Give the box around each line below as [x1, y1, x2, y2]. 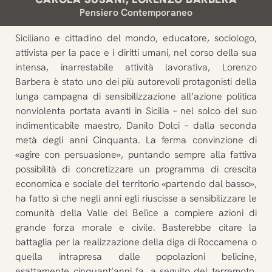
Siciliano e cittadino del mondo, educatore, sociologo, [15, 32, 257, 45]
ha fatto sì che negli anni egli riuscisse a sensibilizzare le [15, 192, 257, 205]
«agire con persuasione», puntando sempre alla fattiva [15, 148, 257, 161]
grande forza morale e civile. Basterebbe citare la [15, 221, 257, 234]
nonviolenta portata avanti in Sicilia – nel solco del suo [15, 104, 257, 118]
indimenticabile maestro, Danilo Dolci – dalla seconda [15, 119, 257, 132]
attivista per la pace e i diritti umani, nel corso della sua [15, 46, 257, 59]
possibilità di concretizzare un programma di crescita [15, 163, 257, 176]
